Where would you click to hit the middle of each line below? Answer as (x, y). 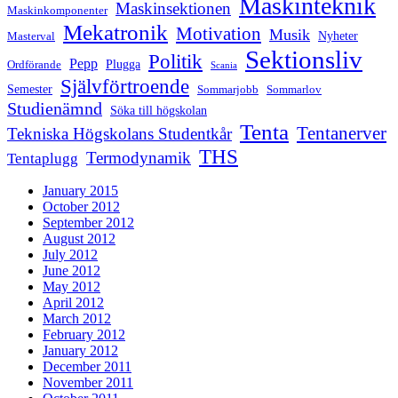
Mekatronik (115, 33)
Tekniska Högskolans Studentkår (119, 134)
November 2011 (88, 383)
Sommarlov (294, 90)
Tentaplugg (43, 159)
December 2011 (87, 367)
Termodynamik (139, 158)
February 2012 (84, 335)
